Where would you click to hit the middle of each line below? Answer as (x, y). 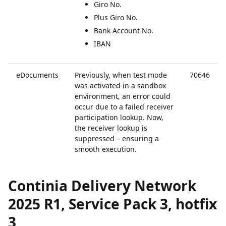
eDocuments (37, 75)
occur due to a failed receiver (124, 107)
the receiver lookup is (111, 128)
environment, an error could (123, 96)
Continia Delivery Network (102, 186)
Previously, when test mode (121, 75)
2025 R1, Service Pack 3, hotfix (112, 204)
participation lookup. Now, (119, 117)
